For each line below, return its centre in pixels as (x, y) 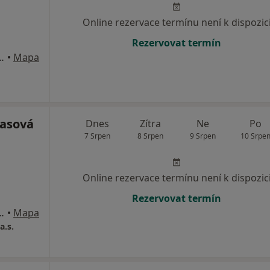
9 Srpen (203, 136)
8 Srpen (150, 136)
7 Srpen (98, 136)
